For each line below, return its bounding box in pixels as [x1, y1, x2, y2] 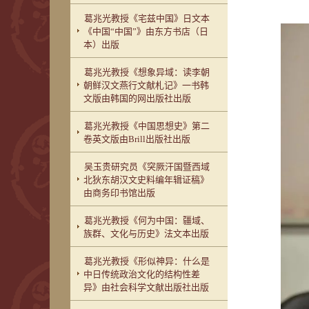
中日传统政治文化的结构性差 [83, 269, 201, 279]
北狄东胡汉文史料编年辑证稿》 [83, 175, 210, 185]
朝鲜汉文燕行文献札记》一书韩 [83, 80, 210, 90]
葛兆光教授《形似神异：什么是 [84, 256, 210, 266]
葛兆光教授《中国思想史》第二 [84, 121, 210, 131]
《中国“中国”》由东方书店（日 [83, 26, 209, 37]
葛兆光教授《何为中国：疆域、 [84, 215, 210, 226]
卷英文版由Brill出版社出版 [83, 134, 191, 144]
